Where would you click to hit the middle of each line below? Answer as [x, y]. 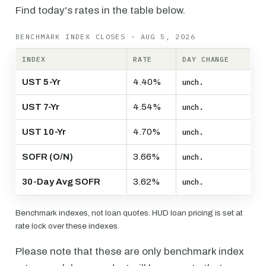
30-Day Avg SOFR [61, 182]
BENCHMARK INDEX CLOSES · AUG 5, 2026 [106, 37]
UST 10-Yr [44, 132]
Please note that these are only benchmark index [130, 251]
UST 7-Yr [41, 107]
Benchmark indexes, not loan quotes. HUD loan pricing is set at [129, 213]
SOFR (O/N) [47, 157]
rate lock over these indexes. [67, 226]
